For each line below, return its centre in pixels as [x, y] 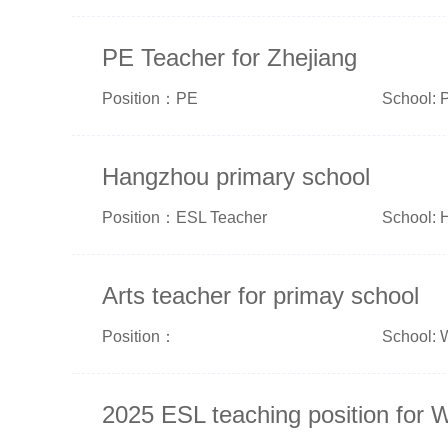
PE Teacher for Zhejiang [229, 57]
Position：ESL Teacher [184, 217]
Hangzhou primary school [236, 176]
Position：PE [150, 98]
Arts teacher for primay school [260, 295]
